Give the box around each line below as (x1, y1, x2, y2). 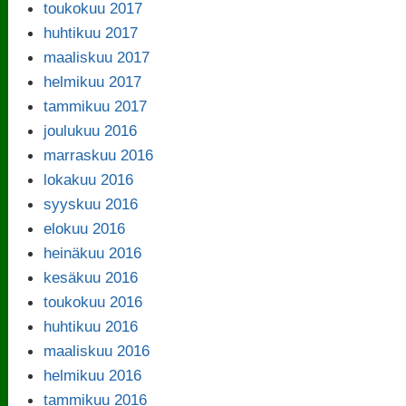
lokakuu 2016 (43, 169, 134, 188)
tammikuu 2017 (43, 96, 148, 115)
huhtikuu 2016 (43, 316, 139, 335)
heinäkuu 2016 (43, 243, 142, 262)
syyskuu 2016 (43, 194, 139, 213)
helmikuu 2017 (43, 72, 142, 91)
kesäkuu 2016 (43, 267, 139, 286)
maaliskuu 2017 (43, 47, 150, 66)
